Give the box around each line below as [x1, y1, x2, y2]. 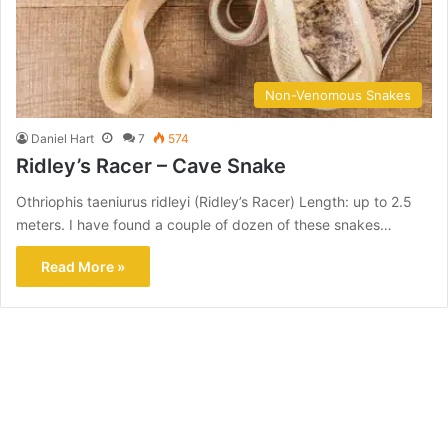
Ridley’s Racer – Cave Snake [16, 153, 286, 178]
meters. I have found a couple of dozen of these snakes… [16, 215, 392, 233]
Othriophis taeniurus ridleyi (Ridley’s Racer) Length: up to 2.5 [16, 192, 412, 210]
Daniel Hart [31, 130, 94, 146]
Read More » [41, 257, 125, 275]
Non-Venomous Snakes [265, 86, 411, 103]
